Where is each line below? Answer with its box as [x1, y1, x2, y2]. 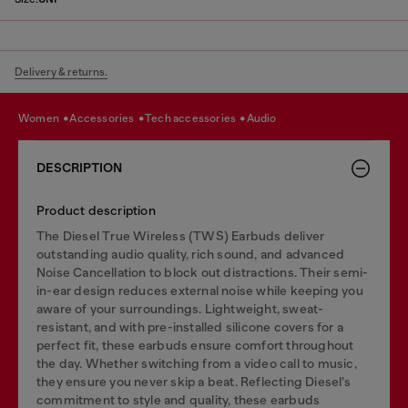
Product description [36, 203, 156, 218]
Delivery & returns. [15, 66, 107, 78]
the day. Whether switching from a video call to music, [36, 356, 357, 371]
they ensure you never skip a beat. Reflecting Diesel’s [36, 374, 351, 389]
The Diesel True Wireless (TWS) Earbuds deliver [36, 229, 325, 243]
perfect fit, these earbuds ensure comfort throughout [36, 338, 354, 352]
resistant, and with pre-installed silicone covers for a [36, 320, 344, 334]
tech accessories [151, 111, 239, 125]
